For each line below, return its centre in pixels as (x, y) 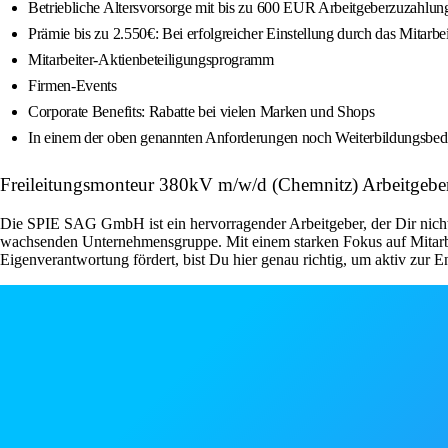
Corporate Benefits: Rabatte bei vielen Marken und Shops (201, 112)
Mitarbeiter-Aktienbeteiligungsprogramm (151, 60)
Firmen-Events (72, 86)
